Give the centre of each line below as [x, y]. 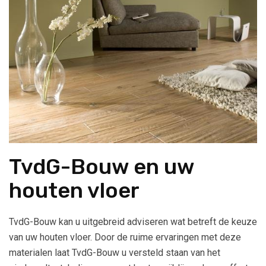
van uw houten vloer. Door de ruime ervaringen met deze [125, 237]
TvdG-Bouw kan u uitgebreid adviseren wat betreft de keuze [133, 222]
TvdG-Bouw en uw [102, 167]
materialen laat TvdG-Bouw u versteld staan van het [115, 253]
